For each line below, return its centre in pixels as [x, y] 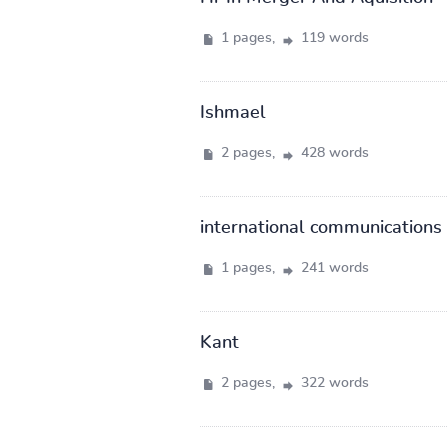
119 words [332, 37]
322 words [332, 382]
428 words [332, 152]
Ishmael [232, 112]
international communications [320, 227]
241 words [332, 267]
